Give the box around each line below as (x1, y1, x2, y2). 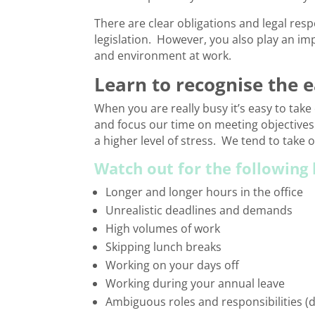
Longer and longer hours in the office (105, 184, 304, 200)
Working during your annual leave (105, 276, 285, 292)
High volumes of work (105, 221, 221, 237)
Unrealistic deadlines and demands (105, 202, 293, 219)
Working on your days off (105, 257, 240, 274)
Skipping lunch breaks (105, 239, 222, 255)
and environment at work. (94, 48, 232, 64)
